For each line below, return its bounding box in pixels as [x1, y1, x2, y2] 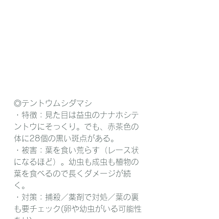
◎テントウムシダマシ [14, 99, 92, 107]
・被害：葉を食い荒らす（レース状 [14, 146, 139, 154]
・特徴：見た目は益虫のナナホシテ [14, 110, 139, 119]
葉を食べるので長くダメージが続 [14, 169, 131, 177]
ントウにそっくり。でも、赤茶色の [14, 122, 139, 131]
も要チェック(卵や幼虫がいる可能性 [14, 204, 142, 213]
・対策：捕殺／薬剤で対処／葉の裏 [14, 193, 139, 201]
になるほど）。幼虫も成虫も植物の [14, 157, 139, 166]
